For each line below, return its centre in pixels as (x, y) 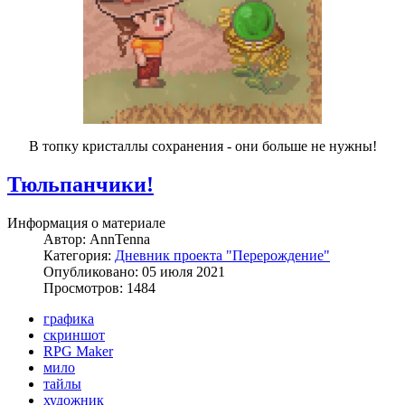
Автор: (66, 239)
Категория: (79, 255)
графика (69, 319)
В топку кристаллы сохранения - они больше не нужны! (202, 146)
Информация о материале (86, 223)
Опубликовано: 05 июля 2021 (134, 272)
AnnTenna (120, 239)
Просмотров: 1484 (99, 288)
